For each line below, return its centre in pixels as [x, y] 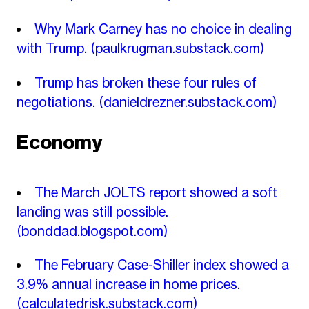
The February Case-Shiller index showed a [162, 265]
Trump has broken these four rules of [146, 82]
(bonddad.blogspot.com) [92, 231]
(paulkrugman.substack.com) [177, 49]
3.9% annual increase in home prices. [128, 285]
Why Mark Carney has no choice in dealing [163, 29]
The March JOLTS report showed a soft [156, 192]
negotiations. [57, 102]
